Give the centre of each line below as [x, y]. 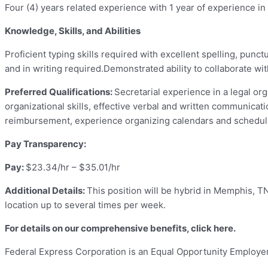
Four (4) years [36, 8]
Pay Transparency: [45, 144]
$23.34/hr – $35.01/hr [73, 167]
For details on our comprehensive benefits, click [109, 229]
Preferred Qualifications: [60, 92]
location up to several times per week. [85, 205]
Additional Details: [46, 191]
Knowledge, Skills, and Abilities [73, 31]
